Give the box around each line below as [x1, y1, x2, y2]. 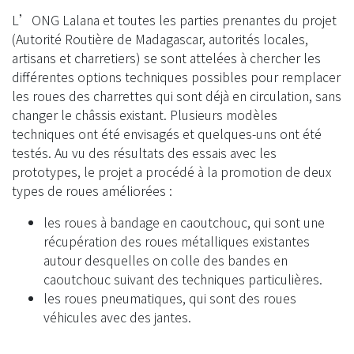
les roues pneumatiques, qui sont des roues [43, 288, 296, 307]
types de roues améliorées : [12, 181, 172, 200]
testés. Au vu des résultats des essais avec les [12, 143, 277, 162]
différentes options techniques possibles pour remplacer [12, 67, 341, 86]
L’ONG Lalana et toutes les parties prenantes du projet [12, 10, 337, 29]
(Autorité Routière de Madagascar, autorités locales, [12, 29, 308, 48]
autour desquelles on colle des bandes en [43, 250, 288, 269]
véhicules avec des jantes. [43, 307, 191, 326]
